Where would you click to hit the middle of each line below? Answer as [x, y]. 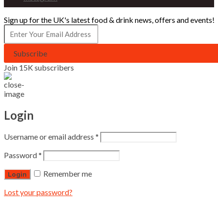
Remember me [68, 174]
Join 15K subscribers [39, 68]
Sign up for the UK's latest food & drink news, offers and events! [109, 20]
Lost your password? [38, 192]
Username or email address [50, 137]
